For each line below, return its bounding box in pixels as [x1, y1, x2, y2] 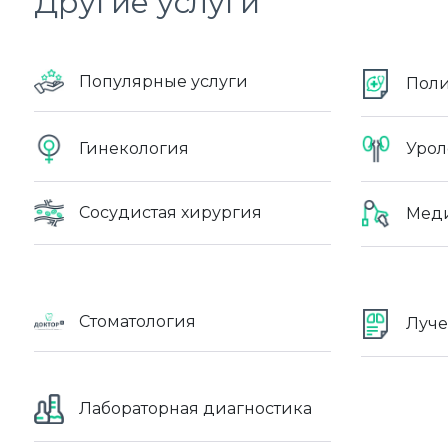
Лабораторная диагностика [79, 399, 312, 419]
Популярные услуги [79, 71, 248, 91]
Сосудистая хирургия [79, 203, 262, 223]
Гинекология [79, 139, 189, 159]
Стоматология [79, 311, 196, 331]
